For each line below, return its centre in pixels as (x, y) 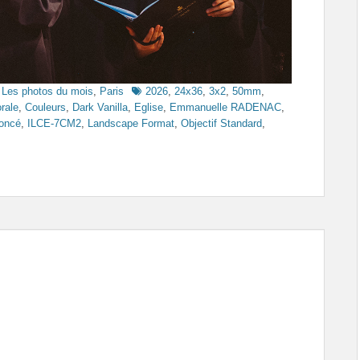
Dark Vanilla (100, 108)
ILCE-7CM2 (54, 124)
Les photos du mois (47, 92)
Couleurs (45, 108)
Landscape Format (131, 124)
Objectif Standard (221, 124)
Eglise (149, 108)
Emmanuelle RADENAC (225, 108)
